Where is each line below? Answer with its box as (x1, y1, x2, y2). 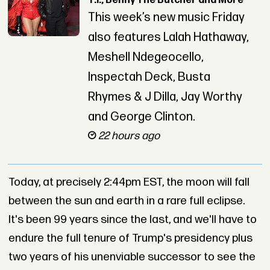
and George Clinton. (87, 110, 195, 125)
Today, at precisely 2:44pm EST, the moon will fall (8, 175, 250, 189)
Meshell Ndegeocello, (87, 50, 204, 65)
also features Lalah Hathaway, (87, 30, 249, 45)
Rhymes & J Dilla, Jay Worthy (87, 90, 242, 105)
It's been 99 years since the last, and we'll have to (8, 212, 257, 227)
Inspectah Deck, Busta (87, 70, 210, 85)
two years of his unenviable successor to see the (8, 250, 256, 264)
